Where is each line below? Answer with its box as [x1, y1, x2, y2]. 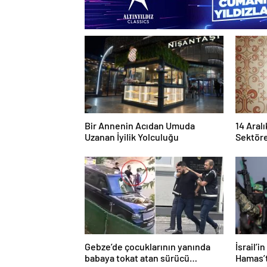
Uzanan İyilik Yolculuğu [85, 131, 179, 142]
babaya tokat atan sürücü [85, 252, 190, 263]
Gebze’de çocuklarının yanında [85, 241, 210, 252]
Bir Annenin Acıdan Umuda [85, 120, 195, 131]
